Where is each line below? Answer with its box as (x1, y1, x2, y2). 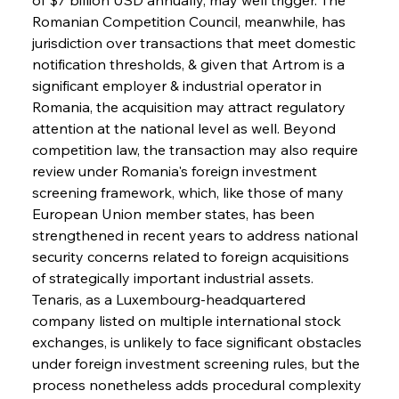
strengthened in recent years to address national (31, 225, 362, 244)
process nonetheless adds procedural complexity (31, 375, 365, 394)
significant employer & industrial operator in (31, 76, 325, 94)
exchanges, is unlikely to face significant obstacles (31, 332, 365, 351)
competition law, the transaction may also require (31, 140, 362, 159)
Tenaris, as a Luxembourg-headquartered (31, 289, 309, 308)
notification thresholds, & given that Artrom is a (31, 54, 348, 73)
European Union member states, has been (31, 204, 318, 223)
